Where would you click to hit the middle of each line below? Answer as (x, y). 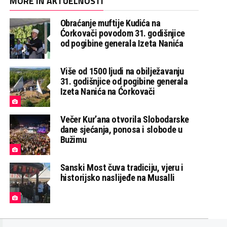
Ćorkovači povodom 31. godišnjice (122, 33)
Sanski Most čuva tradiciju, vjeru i (122, 168)
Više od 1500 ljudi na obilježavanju (122, 71)
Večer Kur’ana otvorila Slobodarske (125, 120)
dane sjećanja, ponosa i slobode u (121, 130)
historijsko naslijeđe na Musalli (117, 178)
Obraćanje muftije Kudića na (110, 23)
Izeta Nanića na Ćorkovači (107, 92)
